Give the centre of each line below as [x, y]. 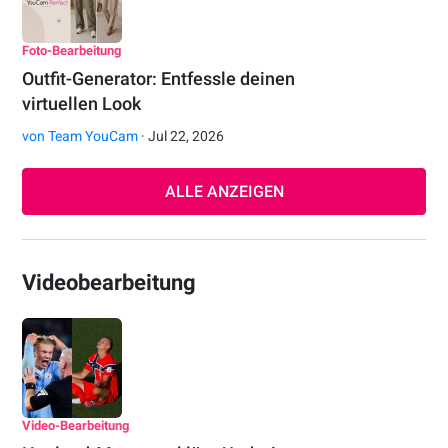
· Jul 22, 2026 [181, 136]
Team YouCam [93, 136]
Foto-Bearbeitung [72, 51]
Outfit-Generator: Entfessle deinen [159, 79]
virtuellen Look [82, 104]
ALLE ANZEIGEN [224, 192]
